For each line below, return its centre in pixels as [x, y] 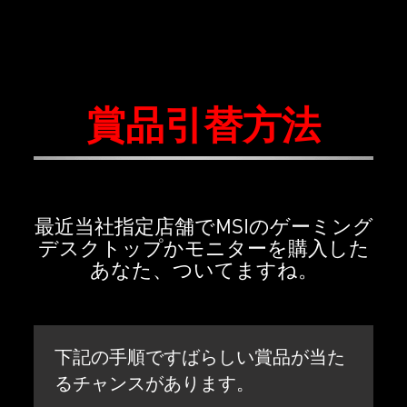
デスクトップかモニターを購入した [203, 248]
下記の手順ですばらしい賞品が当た [199, 357]
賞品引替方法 [203, 126]
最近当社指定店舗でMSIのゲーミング [203, 226]
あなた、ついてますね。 [203, 269]
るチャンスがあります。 [154, 383]
